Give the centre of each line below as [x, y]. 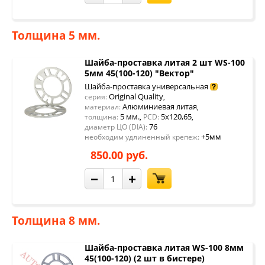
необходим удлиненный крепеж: [142, 137]
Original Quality [135, 96]
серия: [96, 97]
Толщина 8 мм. [56, 221]
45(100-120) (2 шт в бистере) [145, 258]
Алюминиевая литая [159, 106]
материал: [103, 107]
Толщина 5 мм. [56, 35]
